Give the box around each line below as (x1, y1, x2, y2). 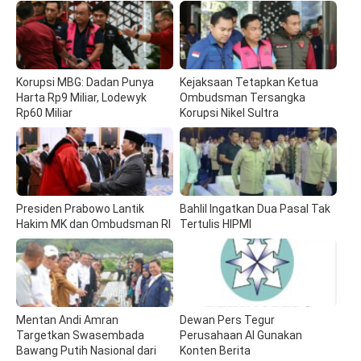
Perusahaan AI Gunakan (180, 329, 303, 342)
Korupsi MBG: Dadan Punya (16, 76, 154, 89)
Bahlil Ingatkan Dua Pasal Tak (180, 202, 331, 216)
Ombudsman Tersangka (180, 91, 306, 105)
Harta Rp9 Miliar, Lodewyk (16, 91, 147, 105)
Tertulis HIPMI (180, 218, 252, 231)
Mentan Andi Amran (16, 313, 118, 327)
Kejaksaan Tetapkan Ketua (180, 76, 319, 89)
